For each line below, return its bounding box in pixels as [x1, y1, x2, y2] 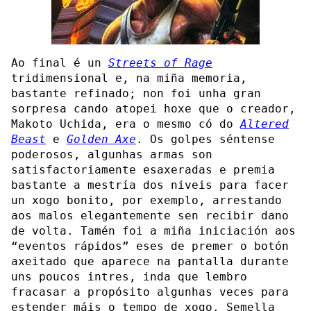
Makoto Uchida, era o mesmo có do [11, 117, 240, 131]
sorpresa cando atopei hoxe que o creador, [11, 101, 296, 115]
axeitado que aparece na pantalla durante [11, 254, 289, 268]
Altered [240, 117, 289, 131]
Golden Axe [67, 132, 136, 146]
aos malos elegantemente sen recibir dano [11, 208, 289, 222]
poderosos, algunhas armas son [11, 147, 212, 161]
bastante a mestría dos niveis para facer [11, 178, 289, 192]
